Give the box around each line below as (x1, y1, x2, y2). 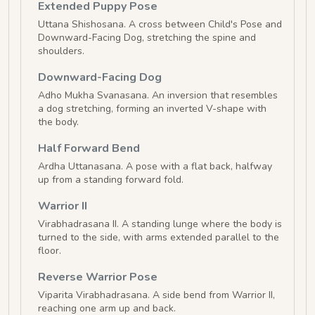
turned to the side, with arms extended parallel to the (38, 231, 279, 245)
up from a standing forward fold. (38, 173, 184, 187)
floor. (38, 244, 61, 258)
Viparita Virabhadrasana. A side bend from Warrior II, (38, 288, 275, 302)
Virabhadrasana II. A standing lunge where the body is (38, 217, 282, 231)
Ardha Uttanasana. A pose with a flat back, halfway (38, 160, 272, 174)
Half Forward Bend (38, 141, 140, 157)
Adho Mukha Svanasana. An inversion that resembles (38, 89, 278, 103)
